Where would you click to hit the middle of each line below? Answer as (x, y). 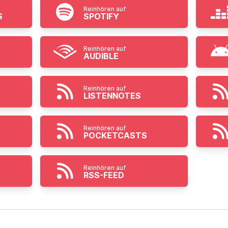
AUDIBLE (101, 56)
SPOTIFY (101, 16)
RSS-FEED (104, 175)
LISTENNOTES (112, 96)
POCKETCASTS (115, 135)
